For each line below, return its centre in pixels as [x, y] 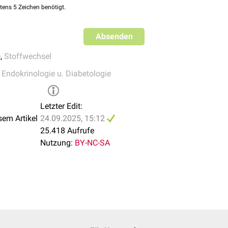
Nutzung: [56, 143]
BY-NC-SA [92, 143]
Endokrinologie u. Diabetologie [56, 74]
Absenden [114, 36]
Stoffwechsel [28, 56]
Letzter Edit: [61, 106]
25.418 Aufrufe [67, 131]
